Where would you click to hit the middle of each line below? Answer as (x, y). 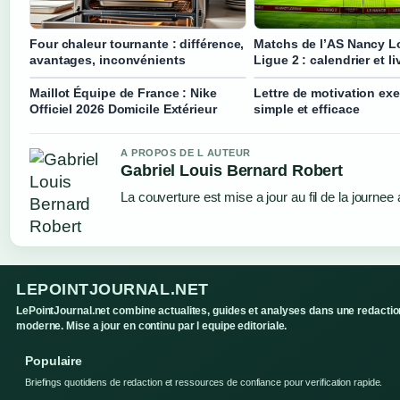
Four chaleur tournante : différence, (137, 44)
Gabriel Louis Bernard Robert (232, 171)
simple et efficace (307, 109)
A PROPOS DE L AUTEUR (186, 153)
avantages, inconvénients (108, 60)
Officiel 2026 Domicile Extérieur (123, 109)
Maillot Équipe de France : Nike (123, 93)
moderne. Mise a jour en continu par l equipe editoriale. (152, 326)
